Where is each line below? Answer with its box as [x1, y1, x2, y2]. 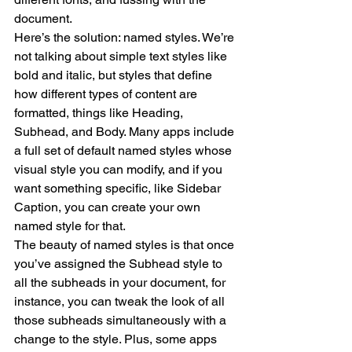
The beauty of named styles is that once [14, 237, 237, 252]
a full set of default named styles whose [14, 143, 235, 158]
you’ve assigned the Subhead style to [14, 256, 225, 271]
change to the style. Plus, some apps [14, 332, 220, 346]
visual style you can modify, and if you [14, 162, 225, 177]
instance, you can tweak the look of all [14, 294, 228, 309]
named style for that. [14, 218, 126, 233]
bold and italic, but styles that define [14, 68, 215, 82]
